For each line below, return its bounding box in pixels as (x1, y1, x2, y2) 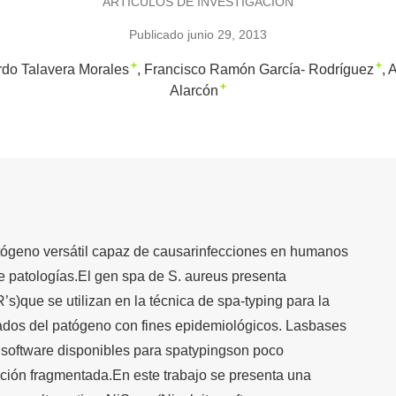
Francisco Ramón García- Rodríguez (144, 62, 374, 78)
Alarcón (170, 83, 218, 99)
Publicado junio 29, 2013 (129, 27, 267, 42)
